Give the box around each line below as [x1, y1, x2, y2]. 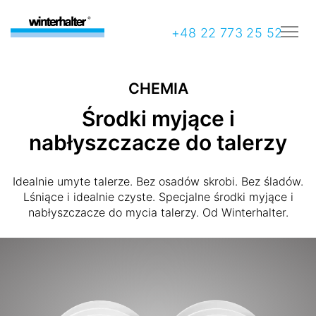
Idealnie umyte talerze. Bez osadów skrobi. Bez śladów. [13, 174, 303, 188]
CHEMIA [128, 78, 188, 97]
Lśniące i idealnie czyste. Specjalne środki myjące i [23, 189, 293, 204]
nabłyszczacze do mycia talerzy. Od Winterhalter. [28, 205, 288, 219]
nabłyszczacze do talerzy [29, 129, 287, 155]
